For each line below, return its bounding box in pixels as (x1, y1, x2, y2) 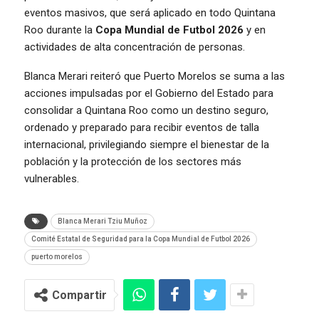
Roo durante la (24, 23, 95, 36)
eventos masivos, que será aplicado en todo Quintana (24, 6, 276, 19)
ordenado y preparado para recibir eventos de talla (24, 120, 259, 134)
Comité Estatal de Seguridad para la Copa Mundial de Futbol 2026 (31, 234, 250, 243)
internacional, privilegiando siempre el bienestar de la (24, 137, 269, 151)
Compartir (52, 288, 107, 302)
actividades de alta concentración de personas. (24, 40, 245, 53)
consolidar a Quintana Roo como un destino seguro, (24, 103, 268, 117)
